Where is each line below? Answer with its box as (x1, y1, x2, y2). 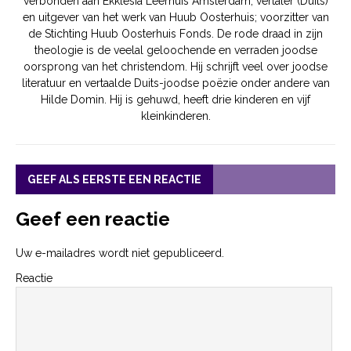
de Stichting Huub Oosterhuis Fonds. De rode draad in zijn (28, 27, 323, 41)
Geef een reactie (16, 208, 170, 231)
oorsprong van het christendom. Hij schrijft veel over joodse (24, 60, 327, 74)
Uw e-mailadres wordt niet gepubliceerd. (16, 247, 224, 260)
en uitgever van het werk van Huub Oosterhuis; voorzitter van (22, 11, 329, 24)
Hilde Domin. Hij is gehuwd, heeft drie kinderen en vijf (41, 93, 310, 107)
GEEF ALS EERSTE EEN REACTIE (27, 173, 201, 186)
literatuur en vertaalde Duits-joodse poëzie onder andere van (21, 77, 330, 90)
